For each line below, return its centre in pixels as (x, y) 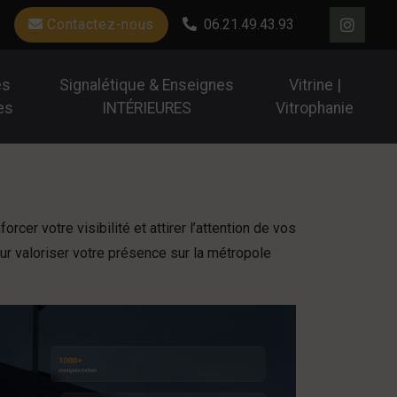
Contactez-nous (98, 24)
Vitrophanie (315, 108)
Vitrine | (315, 85)
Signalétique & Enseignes (146, 85)
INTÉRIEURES (146, 108)
